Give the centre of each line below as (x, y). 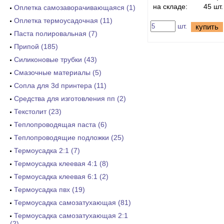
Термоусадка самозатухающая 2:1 (71, 215)
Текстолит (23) (38, 111)
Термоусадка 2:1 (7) (47, 150)
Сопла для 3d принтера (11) (60, 85)
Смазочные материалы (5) (58, 72)
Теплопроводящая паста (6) (60, 124)
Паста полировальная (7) (56, 33)
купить (207, 27)
